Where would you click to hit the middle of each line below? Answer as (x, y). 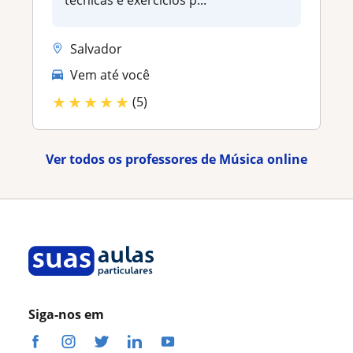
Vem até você (110, 75)
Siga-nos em (66, 314)
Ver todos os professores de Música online (176, 159)
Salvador (96, 48)
